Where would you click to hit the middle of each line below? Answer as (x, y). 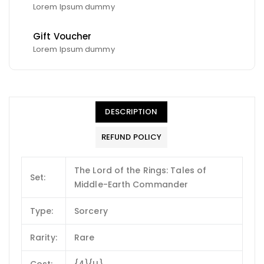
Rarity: (44, 237)
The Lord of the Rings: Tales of (141, 170)
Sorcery (91, 211)
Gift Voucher (62, 36)
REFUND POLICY (131, 137)
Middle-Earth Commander (131, 184)
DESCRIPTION (131, 111)
